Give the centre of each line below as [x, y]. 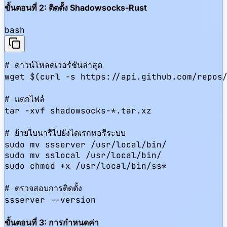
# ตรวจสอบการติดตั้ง [43, 188]
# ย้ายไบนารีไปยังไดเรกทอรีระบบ [65, 133]
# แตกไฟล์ [25, 99]
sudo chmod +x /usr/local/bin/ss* [86, 166]
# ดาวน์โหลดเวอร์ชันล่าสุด [53, 65]
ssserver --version [50, 200]
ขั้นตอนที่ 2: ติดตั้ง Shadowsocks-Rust [76, 8]
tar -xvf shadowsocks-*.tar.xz [78, 111]
